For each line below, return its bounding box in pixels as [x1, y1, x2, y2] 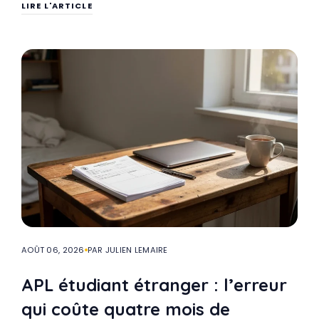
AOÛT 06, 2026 [21, 244, 85, 256]
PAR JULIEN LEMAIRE [87, 244, 168, 256]
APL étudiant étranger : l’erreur [21, 273, 287, 296]
